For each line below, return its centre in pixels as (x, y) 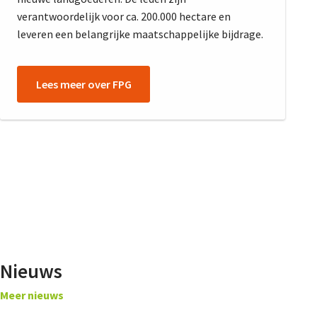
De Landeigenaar (243, 241)
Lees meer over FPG (83, 84)
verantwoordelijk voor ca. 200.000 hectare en (124, 16)
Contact (223, 300)
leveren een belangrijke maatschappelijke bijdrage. (140, 34)
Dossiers (223, 181)
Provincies (227, 122)
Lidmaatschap (238, 63)
